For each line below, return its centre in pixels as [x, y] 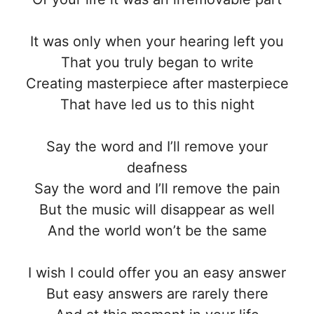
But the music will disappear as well [157, 209]
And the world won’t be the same [157, 230]
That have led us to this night [157, 104]
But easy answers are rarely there [157, 293]
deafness [157, 167]
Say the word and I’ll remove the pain [157, 188]
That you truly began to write [157, 62]
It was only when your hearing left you [157, 41]
